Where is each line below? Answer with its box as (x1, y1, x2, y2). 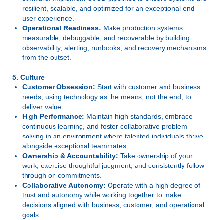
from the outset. (22, 54, 71, 61)
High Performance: (22, 112, 84, 120)
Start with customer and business (95, 83, 200, 91)
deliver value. (22, 103, 63, 110)
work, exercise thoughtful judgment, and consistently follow (22, 162, 204, 169)
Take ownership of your (118, 152, 192, 160)
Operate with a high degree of (106, 181, 200, 189)
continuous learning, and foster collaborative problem (22, 122, 187, 130)
